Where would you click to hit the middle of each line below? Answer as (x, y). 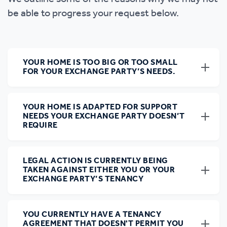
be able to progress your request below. (94, 14)
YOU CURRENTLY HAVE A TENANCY (92, 215)
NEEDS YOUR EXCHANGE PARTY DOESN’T (104, 116)
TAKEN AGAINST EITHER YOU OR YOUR (99, 170)
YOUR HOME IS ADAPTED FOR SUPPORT (100, 107)
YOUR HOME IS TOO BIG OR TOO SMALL (100, 63)
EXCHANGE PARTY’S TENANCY (83, 179)
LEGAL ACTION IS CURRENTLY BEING (96, 161)
